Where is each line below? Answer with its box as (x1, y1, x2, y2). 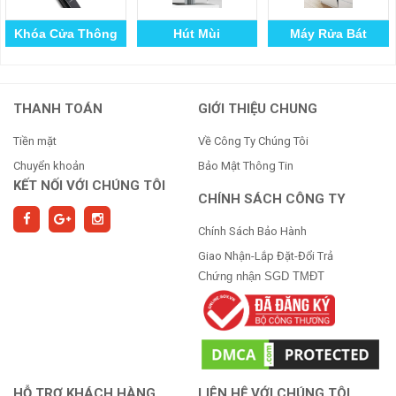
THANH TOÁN (13, 100, 103, 117)
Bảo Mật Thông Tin (198, 158, 293, 172)
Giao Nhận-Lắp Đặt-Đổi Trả (198, 248, 333, 263)
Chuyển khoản (13, 158, 85, 172)
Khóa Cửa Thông (13, 26, 118, 41)
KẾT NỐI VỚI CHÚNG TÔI (13, 177, 165, 194)
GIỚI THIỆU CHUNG (198, 100, 317, 117)
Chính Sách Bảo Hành (198, 224, 307, 238)
